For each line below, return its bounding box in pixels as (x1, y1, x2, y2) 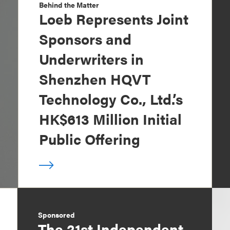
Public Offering (39, 128, 140, 149)
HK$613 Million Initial (39, 108, 182, 129)
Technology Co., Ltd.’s (39, 88, 183, 109)
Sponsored (38, 209, 75, 220)
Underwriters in (39, 48, 144, 69)
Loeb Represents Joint (39, 8, 188, 29)
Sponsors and (39, 28, 131, 49)
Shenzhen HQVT (39, 68, 150, 89)
